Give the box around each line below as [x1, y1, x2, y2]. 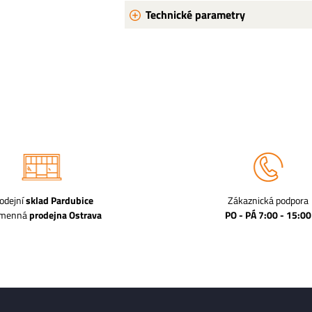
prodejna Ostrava [29, 208, 102, 223]
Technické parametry [145, 6, 245, 24]
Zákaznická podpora [227, 193, 309, 208]
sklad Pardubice [25, 193, 93, 208]
